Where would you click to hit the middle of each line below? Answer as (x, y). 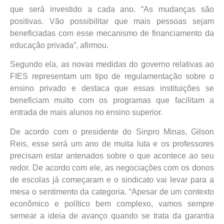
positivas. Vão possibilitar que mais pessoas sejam (112, 21)
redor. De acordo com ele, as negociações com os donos (112, 167)
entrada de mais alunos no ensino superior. (86, 112)
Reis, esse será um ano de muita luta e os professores (112, 143)
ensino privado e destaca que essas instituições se (112, 88)
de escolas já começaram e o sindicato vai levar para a (112, 179)
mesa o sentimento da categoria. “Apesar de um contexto (112, 191)
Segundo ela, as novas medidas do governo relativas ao (112, 64)
